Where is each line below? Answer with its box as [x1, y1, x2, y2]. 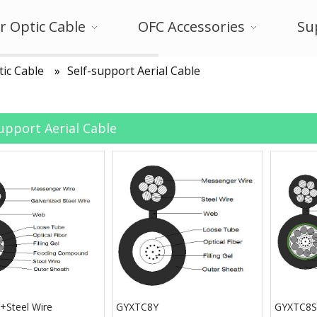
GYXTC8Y [115, 300, 158, 313]
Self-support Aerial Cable [67, 63, 200, 79]
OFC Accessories [138, 17, 246, 36]
